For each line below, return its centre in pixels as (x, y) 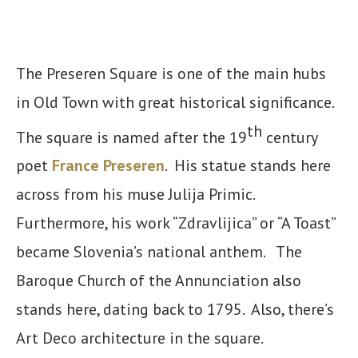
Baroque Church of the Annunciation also (159, 281)
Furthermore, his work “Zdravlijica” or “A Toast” (175, 223)
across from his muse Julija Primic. (137, 195)
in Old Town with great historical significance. (177, 102)
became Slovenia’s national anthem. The (159, 252)
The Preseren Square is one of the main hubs (171, 73)
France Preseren (108, 166)
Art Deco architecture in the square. (140, 338)
